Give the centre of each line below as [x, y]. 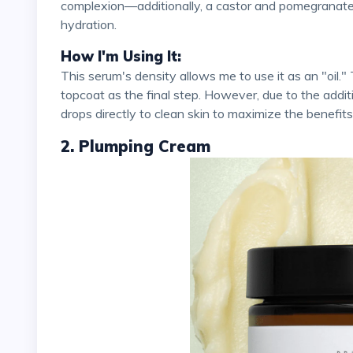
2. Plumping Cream [136, 146]
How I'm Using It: [121, 56]
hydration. [89, 24]
